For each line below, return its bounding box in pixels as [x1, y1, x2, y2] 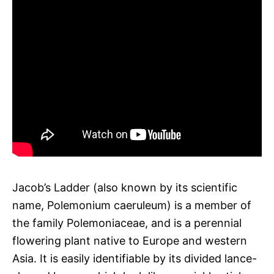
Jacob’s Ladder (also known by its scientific [12, 180, 237, 194]
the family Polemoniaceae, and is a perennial [12, 216, 242, 229]
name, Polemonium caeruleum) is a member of [12, 198, 251, 212]
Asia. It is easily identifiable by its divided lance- [12, 251, 257, 265]
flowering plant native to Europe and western [12, 234, 247, 247]
